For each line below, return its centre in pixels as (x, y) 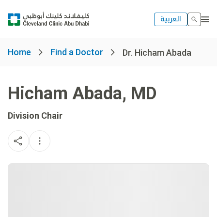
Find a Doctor (77, 52)
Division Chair (35, 116)
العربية (171, 19)
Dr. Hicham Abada (157, 52)
